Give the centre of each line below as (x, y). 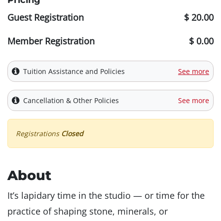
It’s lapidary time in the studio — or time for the (106, 196)
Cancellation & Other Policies (71, 101)
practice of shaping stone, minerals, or (88, 211)
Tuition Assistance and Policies (74, 72)
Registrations (38, 134)
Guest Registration (46, 18)
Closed (72, 134)
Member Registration (51, 41)
